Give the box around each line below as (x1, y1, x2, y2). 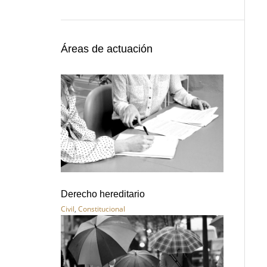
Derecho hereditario (61, 188, 145, 199)
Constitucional (78, 203, 125, 214)
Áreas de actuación (61, 43, 153, 55)
